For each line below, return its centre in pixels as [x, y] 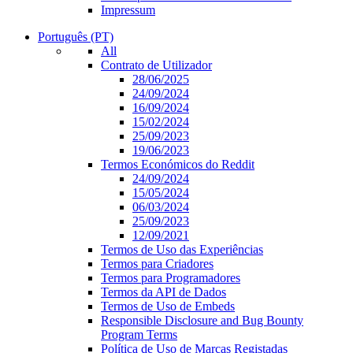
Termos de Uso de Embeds [168, 306]
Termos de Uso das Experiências [182, 249]
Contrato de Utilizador [156, 65]
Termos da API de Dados [163, 292]
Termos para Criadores [157, 263]
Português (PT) [76, 36]
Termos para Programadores [171, 277]
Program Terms [139, 334]
